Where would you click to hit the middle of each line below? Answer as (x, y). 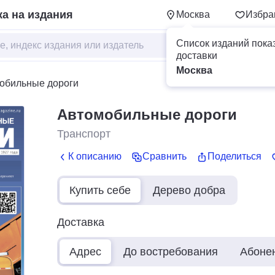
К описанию (95, 157)
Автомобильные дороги (147, 114)
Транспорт (84, 134)
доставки (197, 56)
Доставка (81, 222)
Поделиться (234, 157)
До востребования (171, 251)
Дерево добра (189, 190)
